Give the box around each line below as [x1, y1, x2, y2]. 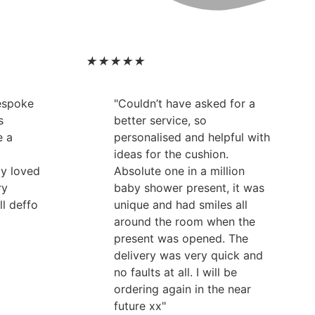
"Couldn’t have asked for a [114, 96, 255, 110]
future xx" [114, 298, 166, 313]
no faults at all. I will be [114, 264, 237, 279]
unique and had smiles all [114, 197, 247, 212]
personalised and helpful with [114, 129, 270, 144]
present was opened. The [114, 231, 248, 245]
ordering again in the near [114, 281, 251, 296]
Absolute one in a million [114, 163, 245, 178]
